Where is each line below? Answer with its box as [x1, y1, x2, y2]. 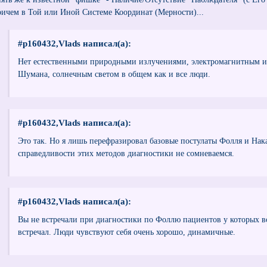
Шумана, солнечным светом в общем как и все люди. [17, 69, 210, 79]
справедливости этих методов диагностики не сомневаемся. [17, 148, 234, 158]
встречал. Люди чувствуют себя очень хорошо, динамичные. [17, 227, 235, 237]
